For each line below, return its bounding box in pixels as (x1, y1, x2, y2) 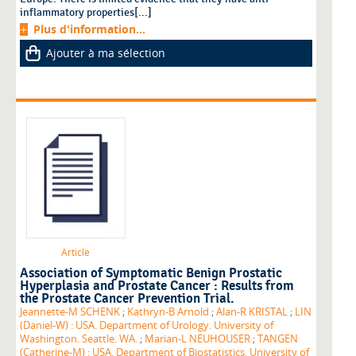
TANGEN (257, 332, 298, 346)
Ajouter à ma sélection (46, 45, 165, 61)
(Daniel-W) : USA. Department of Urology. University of (20, 319, 273, 333)
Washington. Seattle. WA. (20, 332, 137, 346)
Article (61, 246, 90, 260)
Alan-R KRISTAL (216, 305, 288, 319)
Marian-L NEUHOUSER (145, 332, 250, 346)
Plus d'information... (33, 21, 145, 37)
